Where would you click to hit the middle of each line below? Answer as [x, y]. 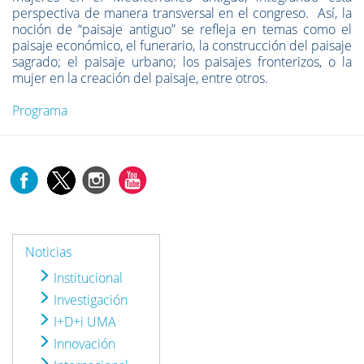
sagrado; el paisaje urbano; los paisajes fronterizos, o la [182, 62]
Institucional [87, 278]
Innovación [83, 344]
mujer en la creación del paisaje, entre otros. [140, 78]
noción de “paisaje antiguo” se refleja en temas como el [182, 29]
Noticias [48, 252]
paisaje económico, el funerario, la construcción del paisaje [182, 45]
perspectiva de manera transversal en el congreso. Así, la [182, 13]
